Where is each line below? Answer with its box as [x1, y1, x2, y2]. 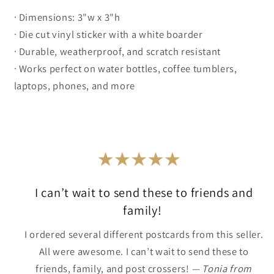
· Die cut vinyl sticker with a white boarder [13, 27, 203, 41]
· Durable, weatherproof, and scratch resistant [13, 44, 221, 58]
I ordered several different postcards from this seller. [24, 227, 264, 241]
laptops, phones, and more [13, 78, 136, 92]
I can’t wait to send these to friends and [34, 183, 253, 201]
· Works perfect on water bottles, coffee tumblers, [13, 61, 237, 75]
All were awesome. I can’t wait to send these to [39, 244, 249, 258]
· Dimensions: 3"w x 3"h [13, 10, 120, 24]
